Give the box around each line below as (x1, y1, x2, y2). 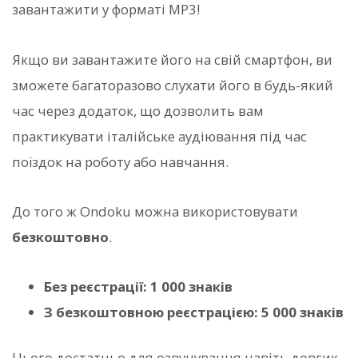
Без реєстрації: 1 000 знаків (44, 277, 233, 296)
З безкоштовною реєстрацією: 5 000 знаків (44, 303, 344, 322)
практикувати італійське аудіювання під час (12, 126, 307, 145)
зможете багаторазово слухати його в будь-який (12, 75, 333, 94)
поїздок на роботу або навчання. (12, 152, 229, 171)
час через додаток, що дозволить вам (12, 101, 264, 120)
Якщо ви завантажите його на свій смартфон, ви (12, 50, 332, 69)
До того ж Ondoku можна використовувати (12, 201, 298, 221)
